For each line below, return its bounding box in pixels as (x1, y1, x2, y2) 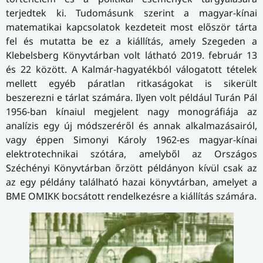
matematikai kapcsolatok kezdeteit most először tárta (6, 20, 257, 33)
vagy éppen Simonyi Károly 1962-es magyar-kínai (6, 133, 257, 146)
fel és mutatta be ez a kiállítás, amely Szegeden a (6, 34, 257, 48)
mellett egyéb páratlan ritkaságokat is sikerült (6, 76, 257, 90)
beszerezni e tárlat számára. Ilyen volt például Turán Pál (6, 90, 257, 104)
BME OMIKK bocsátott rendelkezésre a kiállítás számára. (6, 189, 257, 203)
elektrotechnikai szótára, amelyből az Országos (6, 147, 257, 160)
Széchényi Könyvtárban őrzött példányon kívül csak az (6, 161, 257, 174)
